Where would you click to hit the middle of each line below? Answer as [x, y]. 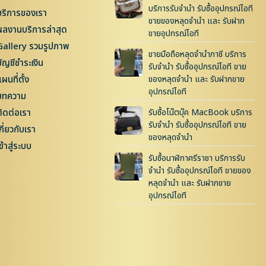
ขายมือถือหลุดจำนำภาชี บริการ [198, 55]
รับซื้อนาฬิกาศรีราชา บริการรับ [197, 159]
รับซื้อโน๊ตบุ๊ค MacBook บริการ [201, 113]
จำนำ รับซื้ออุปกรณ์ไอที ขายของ [200, 171]
